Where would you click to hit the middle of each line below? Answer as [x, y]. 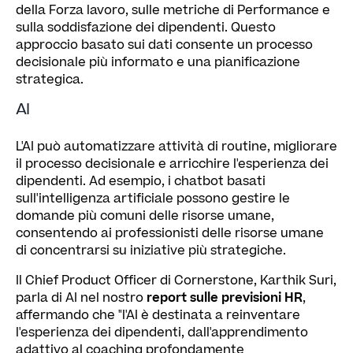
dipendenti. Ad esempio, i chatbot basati [141, 181]
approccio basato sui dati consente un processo [164, 45]
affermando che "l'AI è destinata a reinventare [158, 315]
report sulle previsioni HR [225, 297]
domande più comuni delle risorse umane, [145, 216]
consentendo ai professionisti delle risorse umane [170, 233]
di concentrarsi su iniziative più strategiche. [151, 250]
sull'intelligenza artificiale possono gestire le [153, 198]
